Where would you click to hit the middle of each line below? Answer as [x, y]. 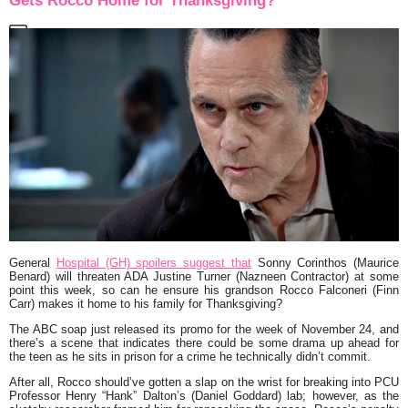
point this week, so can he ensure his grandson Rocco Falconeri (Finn [204, 290]
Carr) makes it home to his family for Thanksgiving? [146, 303]
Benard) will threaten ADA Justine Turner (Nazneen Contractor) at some [204, 276]
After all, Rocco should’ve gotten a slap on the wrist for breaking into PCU [204, 382]
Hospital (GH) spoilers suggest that [153, 262]
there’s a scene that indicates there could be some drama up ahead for [204, 342]
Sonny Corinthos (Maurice [325, 262]
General [33, 262]
